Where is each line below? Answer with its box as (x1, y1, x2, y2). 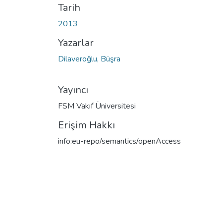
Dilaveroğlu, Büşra (58, 53, 120, 64)
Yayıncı (58, 83, 88, 97)
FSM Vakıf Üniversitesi (58, 100, 136, 111)
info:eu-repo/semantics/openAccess (58, 135, 181, 147)
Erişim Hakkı (58, 118, 115, 132)
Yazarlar (58, 36, 94, 50)
